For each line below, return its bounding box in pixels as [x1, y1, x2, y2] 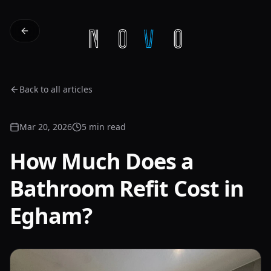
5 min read [82, 121, 126, 132]
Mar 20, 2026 [19, 121, 72, 132]
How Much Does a [10, 146, 194, 176]
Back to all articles [19, 83, 93, 95]
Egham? [10, 201, 92, 230]
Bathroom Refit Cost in [10, 174, 244, 203]
